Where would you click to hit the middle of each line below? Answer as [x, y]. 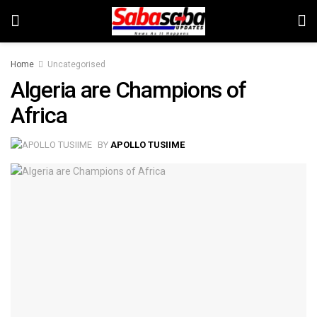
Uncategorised [76, 64]
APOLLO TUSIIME [148, 144]
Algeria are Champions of [128, 90]
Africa [39, 115]
